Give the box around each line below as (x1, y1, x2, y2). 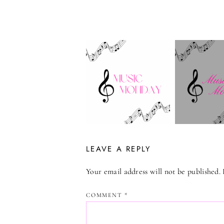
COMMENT (86, 191, 125, 198)
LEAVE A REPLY (86, 143, 151, 154)
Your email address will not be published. (86, 166, 221, 176)
